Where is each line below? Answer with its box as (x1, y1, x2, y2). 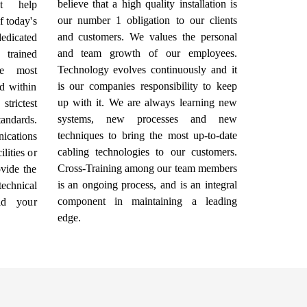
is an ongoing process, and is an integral (57, 178, 237, 191)
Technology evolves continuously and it (57, 63, 237, 75)
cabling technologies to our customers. (57, 145, 237, 158)
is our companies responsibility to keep (57, 79, 237, 92)
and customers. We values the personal (57, 30, 237, 42)
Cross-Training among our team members (57, 162, 237, 174)
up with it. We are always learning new (57, 96, 237, 108)
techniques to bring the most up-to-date (57, 129, 237, 141)
